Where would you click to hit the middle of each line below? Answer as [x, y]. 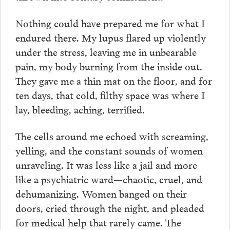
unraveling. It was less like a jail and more [106, 164]
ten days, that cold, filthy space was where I [110, 95]
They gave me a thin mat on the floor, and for [113, 80]
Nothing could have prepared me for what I [110, 23]
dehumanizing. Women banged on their [101, 193]
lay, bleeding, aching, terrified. [80, 109]
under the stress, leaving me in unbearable [106, 52]
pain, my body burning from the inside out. [109, 66]
